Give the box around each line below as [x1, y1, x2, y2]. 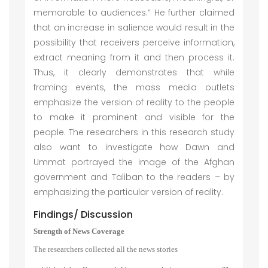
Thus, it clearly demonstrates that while [33, 66, 234, 78]
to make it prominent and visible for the [33, 111, 234, 123]
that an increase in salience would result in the [33, 22, 234, 33]
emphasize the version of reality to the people [33, 96, 234, 108]
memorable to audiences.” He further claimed [33, 7, 234, 19]
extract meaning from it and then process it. [33, 51, 234, 63]
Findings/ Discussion [33, 208, 133, 221]
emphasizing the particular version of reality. [33, 186, 223, 198]
